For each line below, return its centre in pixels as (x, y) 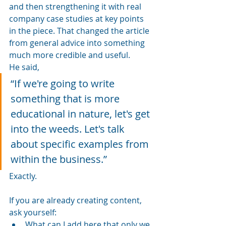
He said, (25, 67)
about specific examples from (81, 144)
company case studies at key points (77, 18)
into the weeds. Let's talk (69, 129)
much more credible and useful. (70, 55)
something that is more (66, 98)
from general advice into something (78, 43)
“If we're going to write (64, 83)
